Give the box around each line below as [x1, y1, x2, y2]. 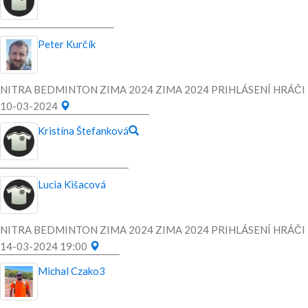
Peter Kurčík [38, 38, 96, 51]
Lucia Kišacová [38, 178, 106, 191]
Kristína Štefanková [38, 124, 129, 137]
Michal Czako [38, 265, 99, 278]
